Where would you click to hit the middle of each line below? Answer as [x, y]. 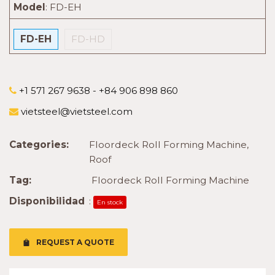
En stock [110, 202]
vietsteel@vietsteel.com [76, 111]
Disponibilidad [47, 201]
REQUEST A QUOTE [75, 242]
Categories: [39, 145]
